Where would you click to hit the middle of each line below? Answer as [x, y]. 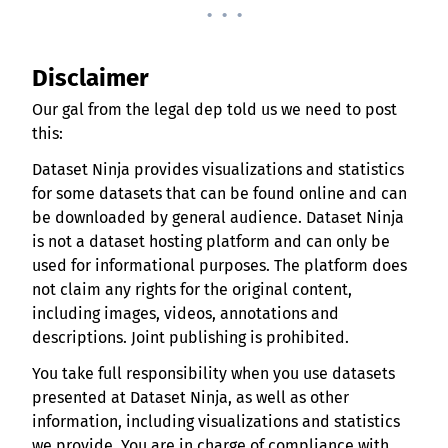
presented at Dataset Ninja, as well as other [190, 398]
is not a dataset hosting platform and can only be [211, 242]
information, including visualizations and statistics [216, 422]
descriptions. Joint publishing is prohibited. [190, 338]
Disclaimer [93, 78]
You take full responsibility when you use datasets [213, 374]
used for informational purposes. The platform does [219, 266]
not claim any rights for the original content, [192, 290]
